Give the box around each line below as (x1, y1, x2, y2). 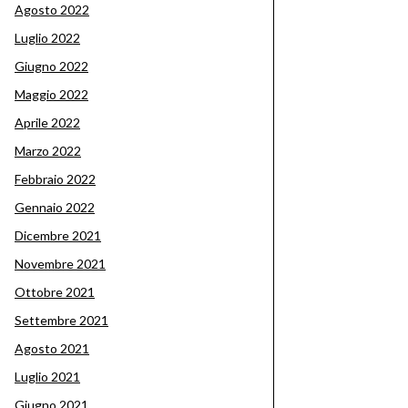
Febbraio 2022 (15, 171, 96, 187)
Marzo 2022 (15, 143, 81, 158)
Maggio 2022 (15, 87, 88, 102)
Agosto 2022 (15, 2, 89, 17)
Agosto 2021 (15, 341, 89, 356)
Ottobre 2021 (15, 284, 95, 300)
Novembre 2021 (15, 256, 106, 271)
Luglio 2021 (15, 369, 80, 384)
